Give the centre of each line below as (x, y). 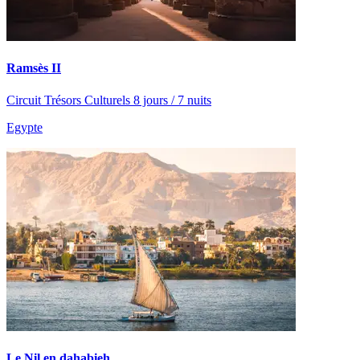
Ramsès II (34, 68)
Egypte (25, 127)
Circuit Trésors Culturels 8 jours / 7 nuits (109, 100)
